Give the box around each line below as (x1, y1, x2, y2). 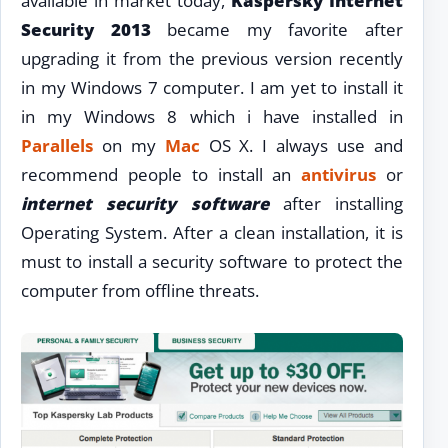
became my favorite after (150, 18, 404, 42)
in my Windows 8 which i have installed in (21, 105, 403, 129)
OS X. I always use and (199, 134, 404, 158)
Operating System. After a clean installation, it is (21, 221, 403, 245)
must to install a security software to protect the (21, 250, 403, 274)
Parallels (21, 134, 93, 158)
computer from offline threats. (21, 279, 259, 303)
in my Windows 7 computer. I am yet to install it (21, 76, 403, 100)
